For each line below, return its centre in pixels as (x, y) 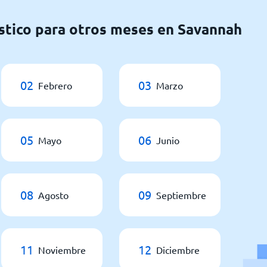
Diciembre (178, 249)
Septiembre (181, 195)
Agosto (53, 195)
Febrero (55, 85)
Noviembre (62, 249)
